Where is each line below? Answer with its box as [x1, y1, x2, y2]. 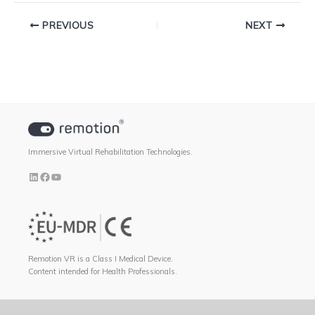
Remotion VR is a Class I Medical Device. [28, 254, 173, 264]
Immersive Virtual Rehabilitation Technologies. [28, 147, 193, 157]
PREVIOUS [39, 18, 94, 31]
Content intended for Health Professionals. [28, 266, 177, 276]
